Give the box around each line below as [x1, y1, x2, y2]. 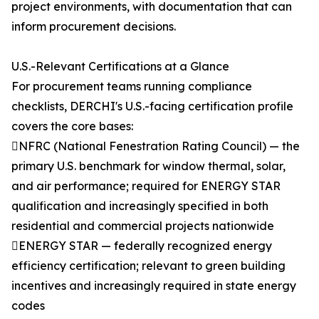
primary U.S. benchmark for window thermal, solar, [11, 159, 286, 173]
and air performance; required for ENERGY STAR [11, 179, 281, 193]
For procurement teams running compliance [11, 79, 252, 93]
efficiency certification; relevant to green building [11, 258, 286, 273]
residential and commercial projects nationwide [11, 219, 274, 233]
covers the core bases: [11, 119, 133, 133]
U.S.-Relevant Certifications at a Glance [11, 59, 229, 73]
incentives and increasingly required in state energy [11, 278, 296, 293]
